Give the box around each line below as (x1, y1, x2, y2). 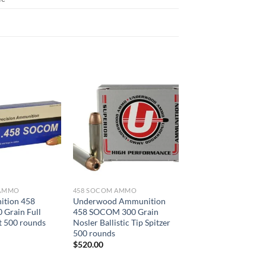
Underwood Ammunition (72, 196, 166, 206)
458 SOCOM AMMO (72, 186, 137, 195)
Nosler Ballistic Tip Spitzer (72, 217, 170, 227)
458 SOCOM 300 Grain (72, 207, 159, 217)
